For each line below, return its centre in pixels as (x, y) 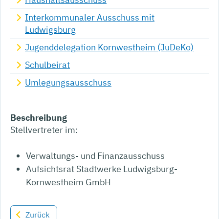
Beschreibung (39, 118)
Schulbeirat (47, 65)
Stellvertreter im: (44, 130)
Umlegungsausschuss (68, 83)
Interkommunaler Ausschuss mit (90, 18)
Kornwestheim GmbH (69, 182)
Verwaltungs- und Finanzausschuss (96, 156)
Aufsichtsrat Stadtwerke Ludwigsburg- (102, 169)
